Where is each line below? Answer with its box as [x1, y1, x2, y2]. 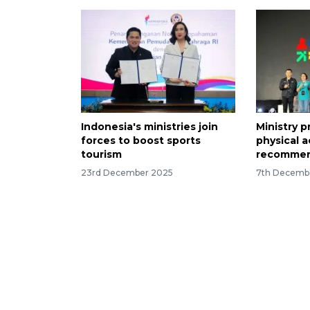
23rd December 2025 [81, 167, 173, 178]
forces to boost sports [81, 134, 201, 147]
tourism [81, 147, 122, 161]
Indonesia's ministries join [81, 120, 218, 133]
